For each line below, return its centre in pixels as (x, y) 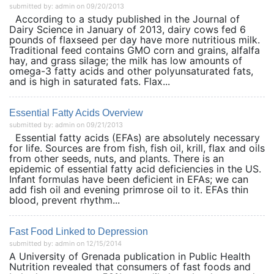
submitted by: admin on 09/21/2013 (66, 125)
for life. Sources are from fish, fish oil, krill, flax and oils (137, 148)
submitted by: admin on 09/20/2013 (67, 6)
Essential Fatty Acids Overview (76, 113)
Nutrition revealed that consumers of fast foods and (130, 267)
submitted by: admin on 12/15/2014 (65, 243)
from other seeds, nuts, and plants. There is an (117, 158)
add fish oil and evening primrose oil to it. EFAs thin (129, 190)
